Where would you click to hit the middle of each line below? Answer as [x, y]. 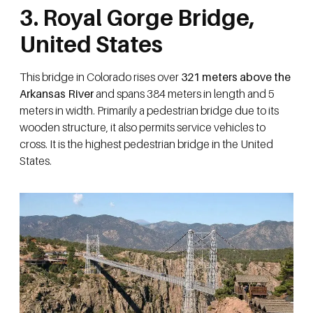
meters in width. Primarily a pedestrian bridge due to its [149, 110]
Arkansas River [58, 93]
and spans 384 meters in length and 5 [185, 93]
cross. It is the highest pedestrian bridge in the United [146, 144]
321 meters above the [235, 77]
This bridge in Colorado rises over [99, 77]
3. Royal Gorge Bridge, [137, 17]
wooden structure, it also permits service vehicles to [143, 127]
